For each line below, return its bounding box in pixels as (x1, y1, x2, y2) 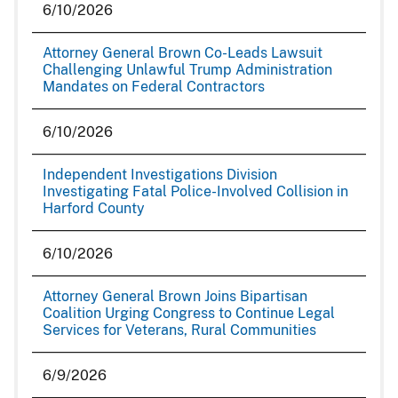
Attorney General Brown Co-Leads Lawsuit (43, 44, 322, 61)
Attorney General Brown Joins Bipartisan (43, 288, 307, 305)
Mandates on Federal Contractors (43, 78, 265, 95)
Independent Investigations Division (43, 166, 277, 183)
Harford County (43, 200, 145, 217)
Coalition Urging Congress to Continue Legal (43, 305, 335, 322)
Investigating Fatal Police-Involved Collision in (43, 183, 348, 200)
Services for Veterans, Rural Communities (43, 322, 316, 338)
